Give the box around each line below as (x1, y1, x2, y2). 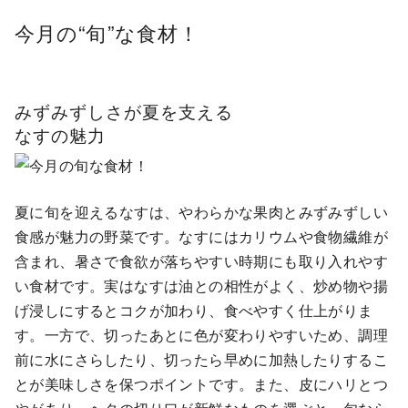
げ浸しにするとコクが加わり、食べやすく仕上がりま (15, 300, 373, 321)
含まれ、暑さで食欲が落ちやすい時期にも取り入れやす (15, 250, 388, 272)
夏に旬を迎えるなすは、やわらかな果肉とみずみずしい (15, 201, 388, 223)
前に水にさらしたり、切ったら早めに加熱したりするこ (15, 349, 388, 371)
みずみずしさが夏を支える (15, 97, 233, 123)
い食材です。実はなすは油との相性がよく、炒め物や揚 (15, 275, 388, 297)
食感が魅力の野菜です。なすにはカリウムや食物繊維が (15, 226, 388, 248)
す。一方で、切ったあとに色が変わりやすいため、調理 (15, 324, 388, 346)
